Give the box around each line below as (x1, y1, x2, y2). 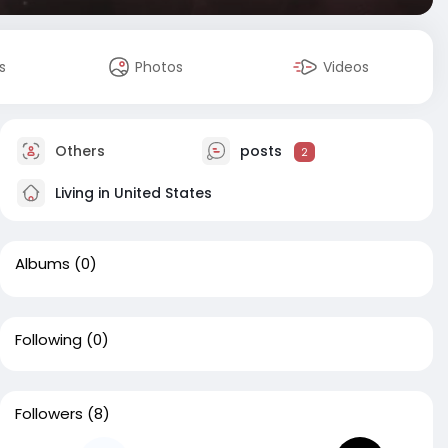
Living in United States (51, 182, 212, 203)
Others (51, 140, 105, 161)
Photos (135, 57, 184, 77)
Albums (15, 253, 70, 274)
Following (15, 329, 82, 350)
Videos (323, 57, 370, 77)
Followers (15, 403, 83, 424)
